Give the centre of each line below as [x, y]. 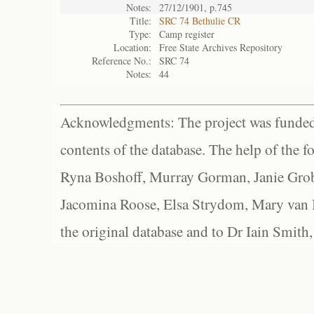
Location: [132, 47]
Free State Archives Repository [221, 47]
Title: [141, 21]
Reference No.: [122, 61]
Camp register [187, 34]
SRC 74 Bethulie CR [200, 21]
